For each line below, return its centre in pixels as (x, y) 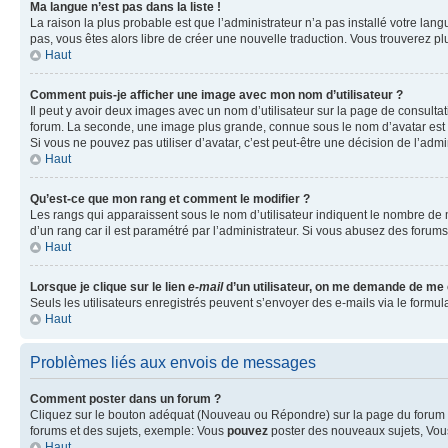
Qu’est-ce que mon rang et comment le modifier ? (170, 198)
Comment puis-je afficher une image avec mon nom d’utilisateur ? (216, 94)
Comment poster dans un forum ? (125, 398)
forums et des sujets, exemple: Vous (128, 430)
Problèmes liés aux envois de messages (173, 362)
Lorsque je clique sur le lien (109, 286)
